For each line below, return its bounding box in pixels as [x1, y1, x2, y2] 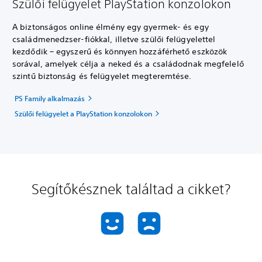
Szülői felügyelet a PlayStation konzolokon [15, 109, 152, 119]
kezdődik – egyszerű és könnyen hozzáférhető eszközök [12, 46, 227, 57]
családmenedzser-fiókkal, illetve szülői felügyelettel [12, 34, 216, 45]
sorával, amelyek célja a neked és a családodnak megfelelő [12, 58, 244, 70]
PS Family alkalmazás [15, 94, 85, 104]
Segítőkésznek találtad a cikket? [32, 181, 230, 198]
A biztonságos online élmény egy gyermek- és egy [12, 22, 209, 33]
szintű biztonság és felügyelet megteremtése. [12, 71, 192, 82]
